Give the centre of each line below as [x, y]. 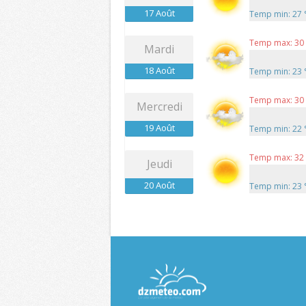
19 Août [159, 128]
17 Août [159, 13]
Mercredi [159, 107]
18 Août [159, 71]
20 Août [159, 185]
